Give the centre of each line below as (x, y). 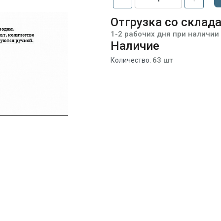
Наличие (135, 46)
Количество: (132, 60)
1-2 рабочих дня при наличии (165, 34)
